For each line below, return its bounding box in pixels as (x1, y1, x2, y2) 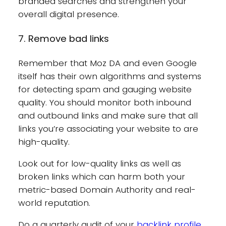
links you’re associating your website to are (18, 123, 198, 135)
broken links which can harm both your (18, 171, 185, 183)
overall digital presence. (18, 8, 122, 20)
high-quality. (18, 136, 72, 148)
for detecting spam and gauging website (18, 83, 192, 96)
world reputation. (18, 197, 90, 209)
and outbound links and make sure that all (18, 109, 198, 122)
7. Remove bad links (18, 31, 109, 45)
